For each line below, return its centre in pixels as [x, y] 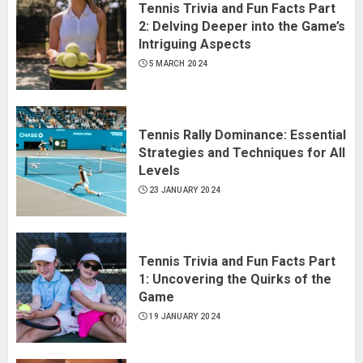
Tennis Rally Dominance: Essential [242, 135]
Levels [159, 170]
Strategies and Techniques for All [242, 152]
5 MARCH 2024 [178, 63]
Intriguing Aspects [195, 44]
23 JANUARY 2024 [185, 190]
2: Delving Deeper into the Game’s [242, 26]
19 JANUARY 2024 [185, 316]
